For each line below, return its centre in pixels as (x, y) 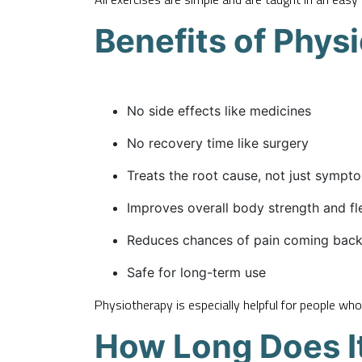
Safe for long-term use (196, 272)
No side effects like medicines (219, 110)
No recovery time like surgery (218, 143)
